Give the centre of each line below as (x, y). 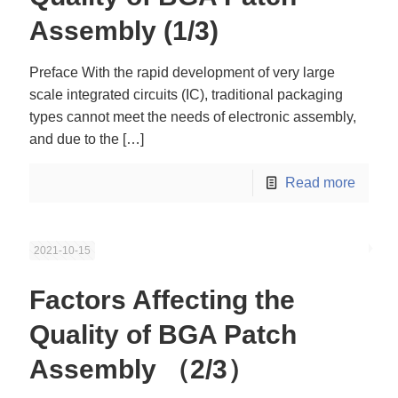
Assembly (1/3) (124, 31)
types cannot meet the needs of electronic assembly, (193, 117)
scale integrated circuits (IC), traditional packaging (186, 95)
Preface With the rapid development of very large (182, 72)
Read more (320, 183)
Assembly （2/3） (142, 369)
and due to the (74, 139)
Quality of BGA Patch (163, 334)
